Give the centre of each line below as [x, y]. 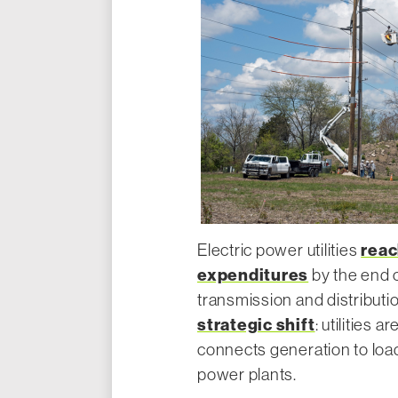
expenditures [253, 275]
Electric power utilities [279, 250]
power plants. [247, 374]
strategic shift [256, 325]
